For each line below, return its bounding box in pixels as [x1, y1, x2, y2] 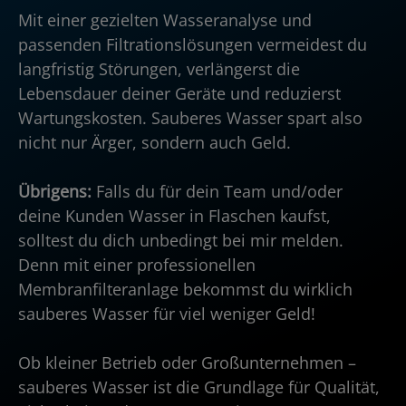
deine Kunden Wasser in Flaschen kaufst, [18, 204, 331, 227]
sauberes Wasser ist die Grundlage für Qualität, [18, 375, 380, 398]
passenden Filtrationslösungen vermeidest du [18, 33, 367, 55]
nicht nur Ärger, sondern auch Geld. [18, 130, 291, 153]
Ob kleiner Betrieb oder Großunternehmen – [18, 351, 356, 373]
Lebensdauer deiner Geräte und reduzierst [18, 82, 341, 104]
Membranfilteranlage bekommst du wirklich [18, 277, 353, 300]
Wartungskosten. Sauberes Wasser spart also [18, 106, 362, 129]
